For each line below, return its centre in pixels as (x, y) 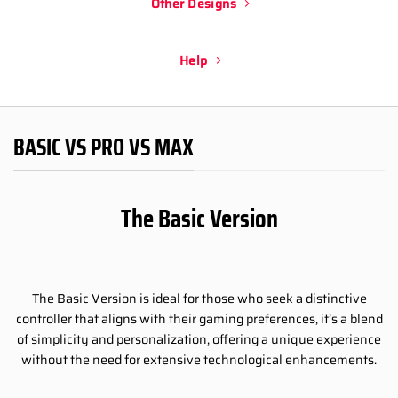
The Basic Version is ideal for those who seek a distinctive (199, 298)
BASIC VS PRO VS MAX (103, 148)
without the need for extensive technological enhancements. (199, 359)
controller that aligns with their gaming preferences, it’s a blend (199, 318)
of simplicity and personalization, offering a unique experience (199, 339)
